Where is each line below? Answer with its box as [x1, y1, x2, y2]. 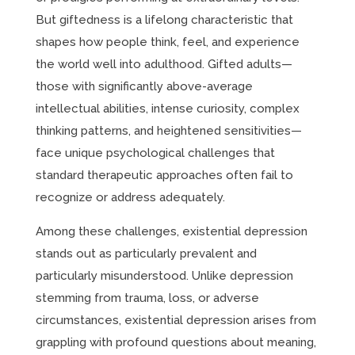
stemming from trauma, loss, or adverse [35, 291, 259, 305]
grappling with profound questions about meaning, [35, 335, 316, 349]
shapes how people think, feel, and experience [35, 35, 300, 49]
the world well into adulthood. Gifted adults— [35, 57, 292, 71]
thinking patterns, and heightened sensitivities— [35, 124, 302, 138]
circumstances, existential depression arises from [35, 313, 316, 327]
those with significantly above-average [35, 79, 253, 94]
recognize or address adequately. [35, 190, 225, 204]
